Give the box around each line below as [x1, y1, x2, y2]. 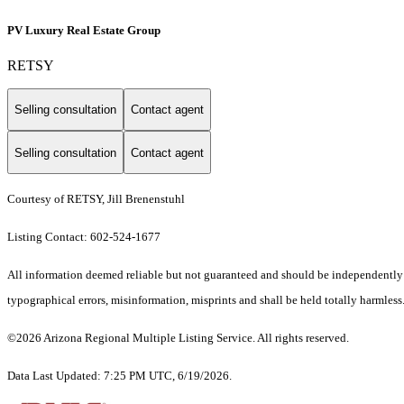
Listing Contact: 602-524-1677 [7, 230, 163, 244]
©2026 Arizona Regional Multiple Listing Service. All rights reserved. [7, 331, 349, 345]
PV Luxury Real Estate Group [7, 23, 161, 37]
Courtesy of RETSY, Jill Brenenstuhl [7, 192, 185, 207]
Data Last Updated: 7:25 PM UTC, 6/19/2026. [7, 369, 232, 383]
